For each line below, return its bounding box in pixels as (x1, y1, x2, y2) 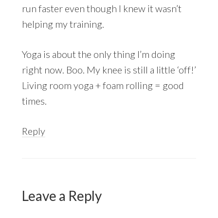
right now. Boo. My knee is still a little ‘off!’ (21, 63, 196, 75)
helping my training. (21, 18, 104, 30)
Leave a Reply (21, 187, 102, 204)
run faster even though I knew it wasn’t (21, 2, 182, 14)
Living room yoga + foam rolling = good (21, 79, 184, 91)
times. (21, 94, 47, 107)
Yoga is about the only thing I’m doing (21, 48, 175, 60)
